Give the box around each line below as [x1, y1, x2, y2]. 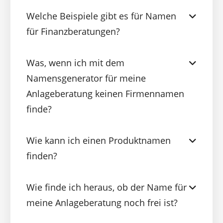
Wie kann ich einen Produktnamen [26, 134, 171, 147]
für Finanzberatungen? [26, 25, 120, 38]
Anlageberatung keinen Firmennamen [26, 88, 184, 100]
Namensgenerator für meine [26, 72, 146, 85]
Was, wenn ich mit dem [26, 57, 124, 69]
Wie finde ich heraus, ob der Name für [26, 181, 187, 194]
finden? [26, 150, 57, 162]
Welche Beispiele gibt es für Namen [26, 10, 176, 22]
